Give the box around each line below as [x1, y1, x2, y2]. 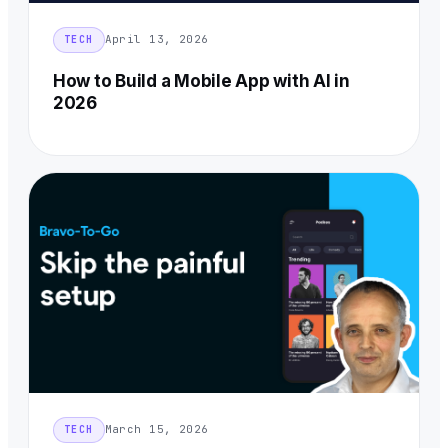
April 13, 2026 [104, 32, 209, 47]
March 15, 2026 [104, 422, 209, 437]
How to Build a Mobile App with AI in [53, 70, 350, 91]
